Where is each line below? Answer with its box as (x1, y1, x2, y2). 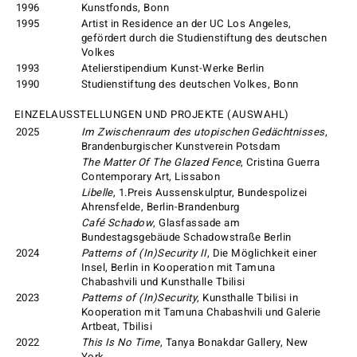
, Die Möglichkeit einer (206, 245, 317, 261)
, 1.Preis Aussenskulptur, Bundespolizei (112, 184, 308, 201)
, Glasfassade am (153, 214, 241, 231)
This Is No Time (80, 334, 160, 351)
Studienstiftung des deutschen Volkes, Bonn (80, 76, 299, 93)
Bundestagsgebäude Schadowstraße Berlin (80, 229, 292, 245)
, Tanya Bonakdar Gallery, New (159, 334, 308, 351)
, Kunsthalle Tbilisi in (197, 289, 299, 306)
